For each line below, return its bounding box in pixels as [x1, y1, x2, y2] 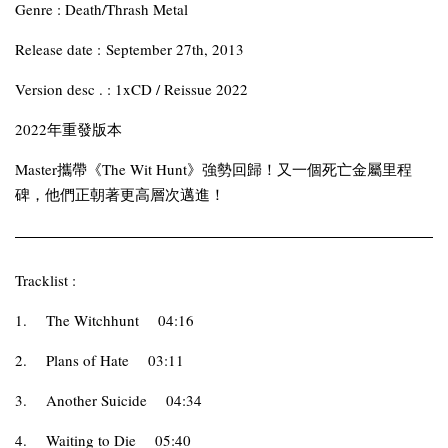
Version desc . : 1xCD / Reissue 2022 [15, 79, 248, 99]
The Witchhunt [46, 310, 139, 330]
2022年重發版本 [15, 119, 122, 139]
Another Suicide [46, 390, 147, 410]
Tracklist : [15, 270, 76, 290]
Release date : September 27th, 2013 [15, 39, 244, 59]
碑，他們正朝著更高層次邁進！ [15, 184, 225, 204]
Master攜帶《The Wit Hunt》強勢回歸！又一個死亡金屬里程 [15, 159, 412, 179]
